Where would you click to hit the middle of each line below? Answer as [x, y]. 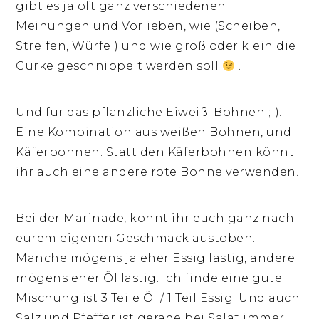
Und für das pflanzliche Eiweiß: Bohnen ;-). [149, 113]
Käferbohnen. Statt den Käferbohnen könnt [155, 152]
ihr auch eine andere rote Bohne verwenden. [157, 172]
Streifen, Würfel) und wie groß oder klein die [156, 46]
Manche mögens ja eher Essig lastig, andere [156, 258]
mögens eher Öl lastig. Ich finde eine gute [149, 278]
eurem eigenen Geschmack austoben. [136, 239]
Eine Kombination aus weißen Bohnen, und [154, 132]
